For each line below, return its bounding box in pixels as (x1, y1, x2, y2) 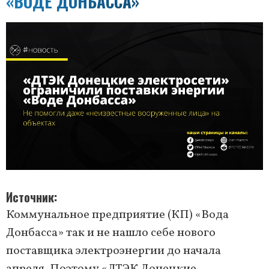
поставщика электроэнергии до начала (6, 243, 221, 260)
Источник (6, 188, 54, 207)
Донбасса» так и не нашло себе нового (6, 225, 216, 242)
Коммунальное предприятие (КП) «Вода (6, 207, 229, 224)
